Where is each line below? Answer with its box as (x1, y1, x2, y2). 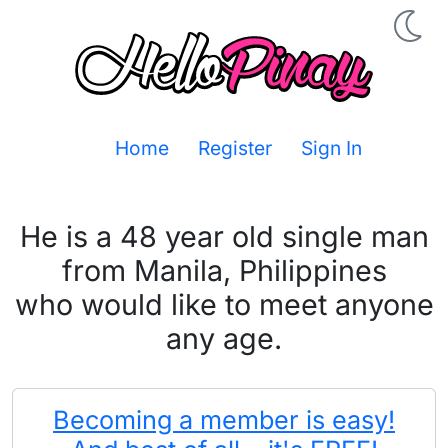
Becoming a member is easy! (53, 405, 395, 435)
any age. (166, 321, 282, 356)
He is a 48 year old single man (19, 219, 429, 254)
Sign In (296, 136, 362, 160)
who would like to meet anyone (14, 287, 434, 322)
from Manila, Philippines (61, 253, 387, 288)
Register (193, 136, 272, 160)
